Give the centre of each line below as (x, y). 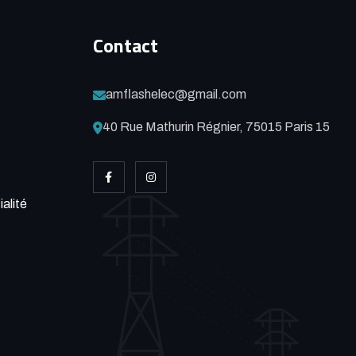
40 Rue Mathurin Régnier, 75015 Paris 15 (216, 126)
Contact (125, 45)
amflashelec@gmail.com (176, 94)
